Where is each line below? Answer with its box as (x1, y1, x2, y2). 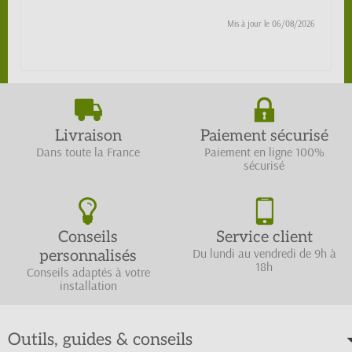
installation (59, 277, 117, 294)
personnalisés (39, 247, 137, 266)
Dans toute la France (36, 144, 140, 160)
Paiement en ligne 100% (203, 144, 324, 160)
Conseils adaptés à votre (26, 264, 150, 280)
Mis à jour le (227, 18, 272, 30)
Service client (215, 228, 313, 247)
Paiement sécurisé (200, 126, 328, 146)
